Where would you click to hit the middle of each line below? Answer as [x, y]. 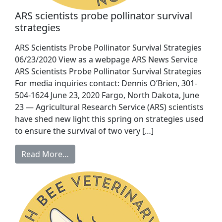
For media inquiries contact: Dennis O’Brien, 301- [106, 83]
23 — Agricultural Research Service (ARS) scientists [109, 107]
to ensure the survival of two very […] [84, 131]
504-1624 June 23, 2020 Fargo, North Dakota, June [107, 95]
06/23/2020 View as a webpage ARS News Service [106, 60]
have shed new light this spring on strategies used [109, 119]
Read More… [45, 154]
